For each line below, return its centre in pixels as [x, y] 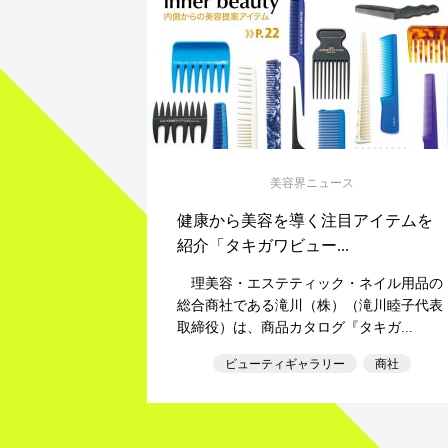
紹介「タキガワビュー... [263, 245]
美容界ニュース [312, 183]
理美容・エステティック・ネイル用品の [310, 283]
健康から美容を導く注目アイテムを [305, 220]
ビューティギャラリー [285, 364]
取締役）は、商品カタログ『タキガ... [295, 327]
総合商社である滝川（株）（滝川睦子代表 [310, 305]
